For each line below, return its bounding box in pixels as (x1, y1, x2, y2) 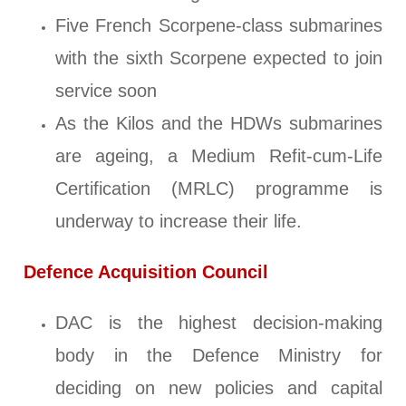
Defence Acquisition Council (24, 262, 269, 283)
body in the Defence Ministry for (55, 345, 382, 366)
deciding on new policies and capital (55, 378, 382, 399)
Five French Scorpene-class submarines (55, 15, 382, 36)
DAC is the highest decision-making (55, 313, 382, 333)
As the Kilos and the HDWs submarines (55, 113, 382, 134)
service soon (55, 81, 158, 101)
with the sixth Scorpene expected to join (55, 48, 382, 69)
